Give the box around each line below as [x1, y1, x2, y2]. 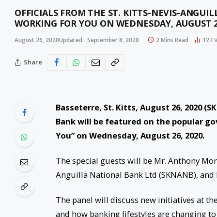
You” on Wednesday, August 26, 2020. [55, 129, 206, 141]
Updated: [59, 35, 84, 44]
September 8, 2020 [87, 35, 139, 44]
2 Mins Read [156, 35, 188, 44]
